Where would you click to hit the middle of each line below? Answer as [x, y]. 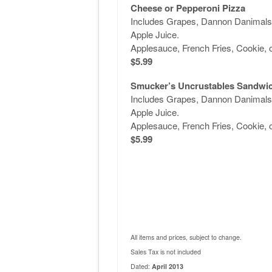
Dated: [141, 266]
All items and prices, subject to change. [186, 237]
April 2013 [167, 266]
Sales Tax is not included [165, 251]
